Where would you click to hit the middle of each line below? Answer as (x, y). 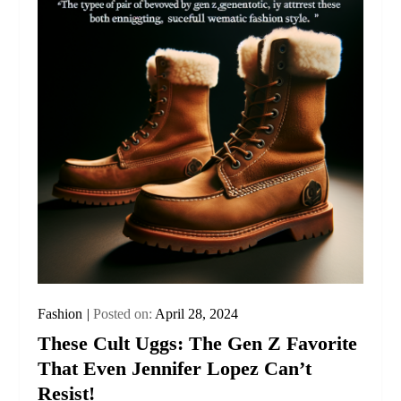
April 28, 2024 (197, 314)
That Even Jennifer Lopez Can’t (175, 368)
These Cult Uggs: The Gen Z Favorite (198, 343)
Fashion (60, 314)
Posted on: (124, 314)
